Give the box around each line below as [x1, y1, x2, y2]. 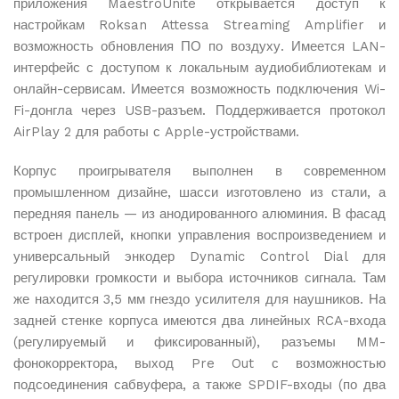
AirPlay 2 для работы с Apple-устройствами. [13, 124, 299, 140]
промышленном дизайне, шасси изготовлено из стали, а [13, 184, 386, 200]
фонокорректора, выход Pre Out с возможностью [13, 355, 386, 371]
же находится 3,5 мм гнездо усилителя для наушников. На [13, 291, 386, 307]
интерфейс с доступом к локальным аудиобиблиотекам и [13, 60, 386, 76]
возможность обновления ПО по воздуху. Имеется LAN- [13, 38, 386, 54]
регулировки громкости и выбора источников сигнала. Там [13, 270, 386, 286]
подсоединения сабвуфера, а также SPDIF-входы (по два [13, 377, 386, 393]
